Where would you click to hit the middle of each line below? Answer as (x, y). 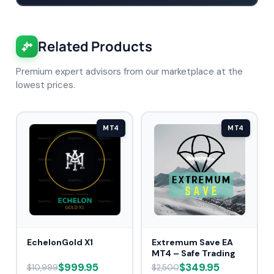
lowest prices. (46, 85)
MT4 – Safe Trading (193, 254)
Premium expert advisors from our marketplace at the (129, 71)
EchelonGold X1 (60, 243)
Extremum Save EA (192, 243)
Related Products (95, 46)
